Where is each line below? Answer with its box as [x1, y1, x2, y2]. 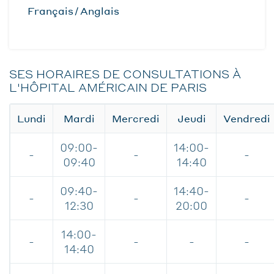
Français [28, 4, 73, 17]
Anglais [80, 4, 119, 17]
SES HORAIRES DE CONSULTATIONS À [9, 67, 241, 81]
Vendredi [223, 112, 270, 125]
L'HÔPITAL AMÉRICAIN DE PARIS [9, 80, 207, 94]
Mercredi [112, 112, 160, 125]
